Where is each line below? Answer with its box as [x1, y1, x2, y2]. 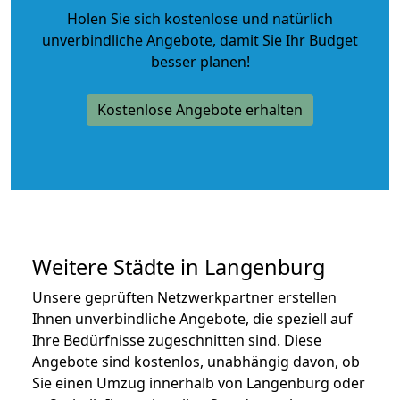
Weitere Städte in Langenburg [32, 252, 325, 281]
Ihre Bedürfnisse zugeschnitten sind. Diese [32, 329, 321, 350]
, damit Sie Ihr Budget [212, 29, 358, 50]
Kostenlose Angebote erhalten [97, 99, 303, 120]
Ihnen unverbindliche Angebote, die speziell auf [32, 308, 353, 329]
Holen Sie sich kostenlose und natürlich [67, 8, 333, 29]
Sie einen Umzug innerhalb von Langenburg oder [32, 372, 365, 393]
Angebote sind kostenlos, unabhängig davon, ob [32, 351, 360, 371]
